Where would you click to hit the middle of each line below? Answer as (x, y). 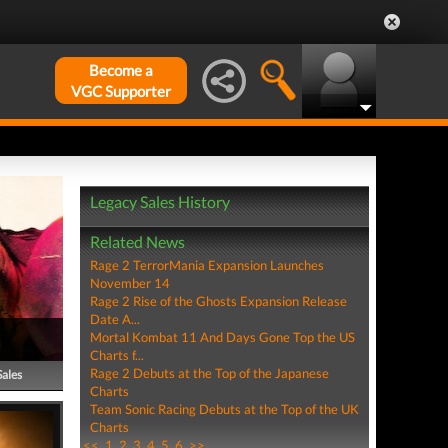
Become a (121, 70)
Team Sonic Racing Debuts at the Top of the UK (224, 409)
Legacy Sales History (159, 201)
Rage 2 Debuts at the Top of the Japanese (209, 373)
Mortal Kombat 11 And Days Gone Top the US (222, 337)
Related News (137, 241)
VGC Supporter (121, 91)
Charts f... (116, 355)
